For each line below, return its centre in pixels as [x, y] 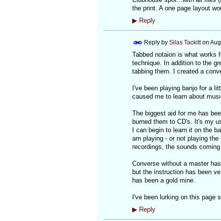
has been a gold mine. [164, 180]
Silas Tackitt [185, 42]
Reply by [156, 42]
